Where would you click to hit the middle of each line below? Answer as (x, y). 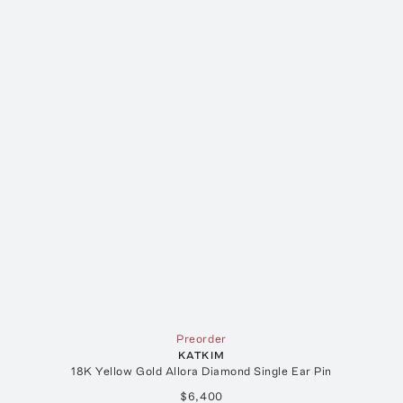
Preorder (201, 338)
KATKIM (201, 355)
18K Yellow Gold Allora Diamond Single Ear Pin (201, 371)
